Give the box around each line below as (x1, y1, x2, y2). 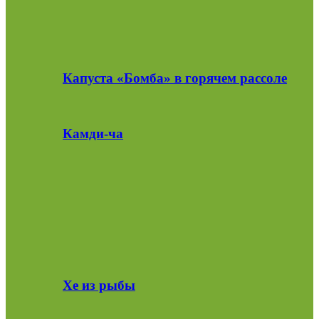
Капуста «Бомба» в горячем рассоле (63, 70, 287, 86)
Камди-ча (63, 125, 123, 141)
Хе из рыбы (63, 277, 135, 293)
